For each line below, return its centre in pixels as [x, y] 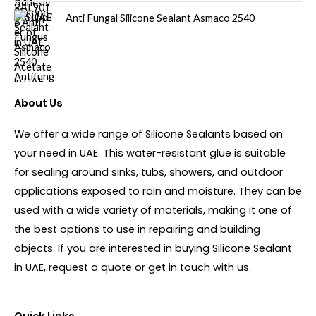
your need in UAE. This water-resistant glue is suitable [150, 153]
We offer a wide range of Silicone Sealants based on [148, 134]
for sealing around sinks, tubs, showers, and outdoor [148, 172]
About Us [38, 103]
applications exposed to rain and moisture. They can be [158, 191]
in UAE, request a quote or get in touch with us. [133, 267]
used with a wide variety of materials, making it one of [153, 210]
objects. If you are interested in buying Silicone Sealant [153, 248]
